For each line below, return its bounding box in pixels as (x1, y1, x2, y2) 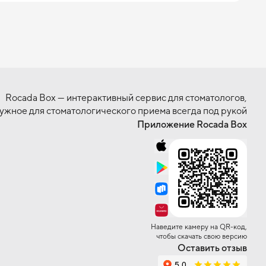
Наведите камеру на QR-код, (151, 223, 247, 231)
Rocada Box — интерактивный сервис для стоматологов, (5, 92, 247, 103)
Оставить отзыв (178, 242, 247, 254)
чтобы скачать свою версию (156, 232, 247, 240)
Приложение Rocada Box (137, 119, 247, 130)
